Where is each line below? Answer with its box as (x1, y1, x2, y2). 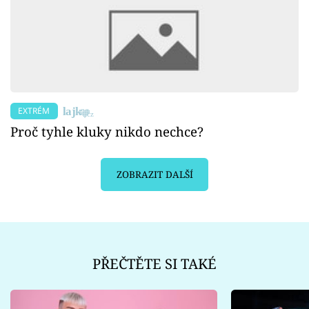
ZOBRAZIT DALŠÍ (116, 168, 193, 181)
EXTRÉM (18, 104, 50, 117)
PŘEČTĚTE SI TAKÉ (92, 254, 217, 274)
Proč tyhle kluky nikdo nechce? (10, 122, 203, 140)
